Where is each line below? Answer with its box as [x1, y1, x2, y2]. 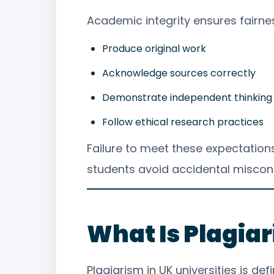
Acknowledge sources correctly [102, 65, 256, 80]
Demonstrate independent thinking [102, 90, 272, 105]
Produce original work [102, 41, 206, 56]
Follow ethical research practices [102, 114, 264, 129]
